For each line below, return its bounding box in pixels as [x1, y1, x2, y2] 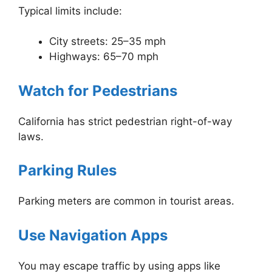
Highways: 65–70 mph [49, 50, 158, 63]
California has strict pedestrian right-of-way [18, 115, 232, 127]
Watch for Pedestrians [18, 81, 177, 100]
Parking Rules [18, 161, 117, 180]
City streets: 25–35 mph [49, 35, 166, 48]
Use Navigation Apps [18, 226, 168, 244]
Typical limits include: [18, 4, 122, 17]
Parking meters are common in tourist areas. [18, 195, 234, 208]
